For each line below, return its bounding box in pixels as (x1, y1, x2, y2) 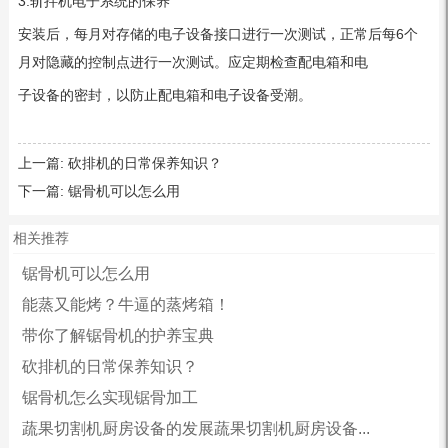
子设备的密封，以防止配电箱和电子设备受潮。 (17, 86, 312, 103)
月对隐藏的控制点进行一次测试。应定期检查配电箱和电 (17, 53, 368, 70)
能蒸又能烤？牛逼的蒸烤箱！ (21, 295, 230, 313)
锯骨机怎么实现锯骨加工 (21, 388, 198, 406)
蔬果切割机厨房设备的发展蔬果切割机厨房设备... (21, 419, 370, 437)
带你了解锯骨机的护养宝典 (21, 326, 214, 344)
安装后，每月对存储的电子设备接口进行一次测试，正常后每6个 (17, 25, 418, 42)
